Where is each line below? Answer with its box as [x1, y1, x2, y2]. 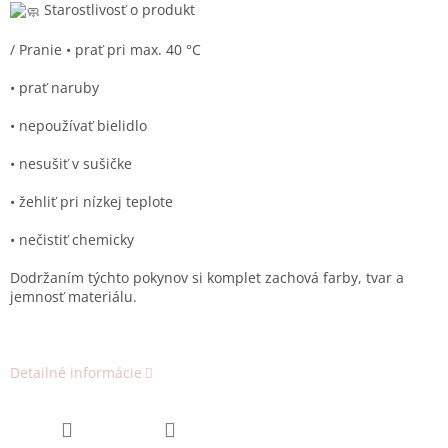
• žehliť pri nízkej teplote [10, 192, 173, 212]
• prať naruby [10, 78, 99, 98]
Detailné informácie [10, 363, 142, 383]
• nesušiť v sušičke [10, 154, 132, 174]
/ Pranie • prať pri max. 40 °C [10, 40, 201, 60]
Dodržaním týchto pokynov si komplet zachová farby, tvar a [10, 268, 404, 288]
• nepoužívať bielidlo [10, 116, 147, 136]
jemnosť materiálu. [10, 287, 137, 307]
